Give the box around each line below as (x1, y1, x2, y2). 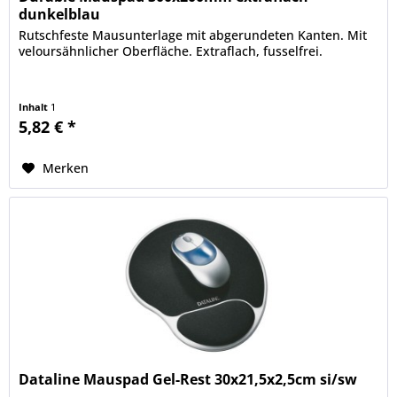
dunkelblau (19, 4, 101, 25)
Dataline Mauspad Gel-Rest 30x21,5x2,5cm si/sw (19, 370, 358, 390)
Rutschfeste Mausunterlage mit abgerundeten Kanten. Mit (19, 27, 368, 44)
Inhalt (19, 100, 51, 114)
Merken (43, 160, 90, 177)
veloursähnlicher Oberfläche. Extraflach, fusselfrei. (19, 43, 323, 60)
